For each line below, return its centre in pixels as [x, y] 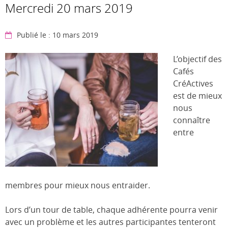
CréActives [193, 83]
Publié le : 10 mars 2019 [58, 35]
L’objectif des [197, 59]
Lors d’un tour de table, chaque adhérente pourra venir [111, 210]
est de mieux [197, 96]
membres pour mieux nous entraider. [78, 185]
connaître [192, 120]
